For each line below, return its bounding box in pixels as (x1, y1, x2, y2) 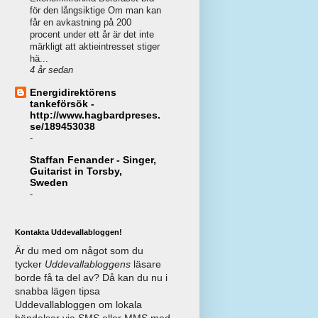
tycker (15, 258, 45, 270)
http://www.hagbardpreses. (30, 109, 160, 121)
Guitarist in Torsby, (30, 165, 122, 177)
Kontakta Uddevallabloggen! (15, 227, 122, 236)
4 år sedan (30, 65, 73, 76)
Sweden (30, 177, 68, 189)
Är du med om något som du (15, 244, 143, 256)
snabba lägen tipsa (15, 285, 100, 297)
